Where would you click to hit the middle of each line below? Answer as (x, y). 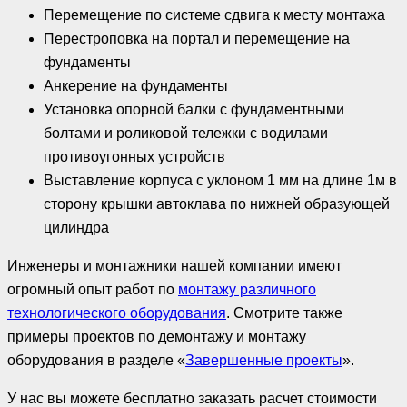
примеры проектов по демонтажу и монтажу (157, 336)
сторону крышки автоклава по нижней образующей (217, 203)
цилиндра (76, 227)
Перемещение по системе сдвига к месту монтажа (214, 15)
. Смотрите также (284, 313)
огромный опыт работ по (93, 289)
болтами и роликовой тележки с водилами (186, 133)
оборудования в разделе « (96, 360)
